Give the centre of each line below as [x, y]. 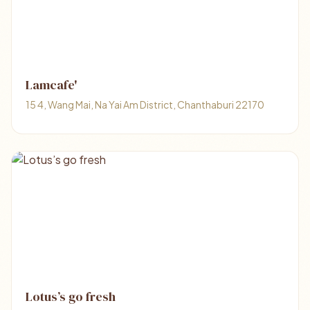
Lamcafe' [51, 85]
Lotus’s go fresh [71, 297]
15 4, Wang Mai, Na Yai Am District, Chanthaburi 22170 [145, 104]
